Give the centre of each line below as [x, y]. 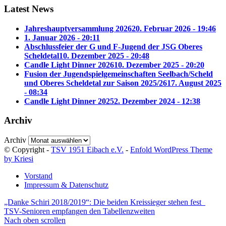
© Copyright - [27, 150]
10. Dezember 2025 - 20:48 [104, 55]
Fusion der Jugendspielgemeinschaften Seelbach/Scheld [119, 74]
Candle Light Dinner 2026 [69, 65]
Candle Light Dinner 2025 [69, 101]
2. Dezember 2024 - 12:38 [157, 101]
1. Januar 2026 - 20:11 [62, 37]
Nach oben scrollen [35, 220]
